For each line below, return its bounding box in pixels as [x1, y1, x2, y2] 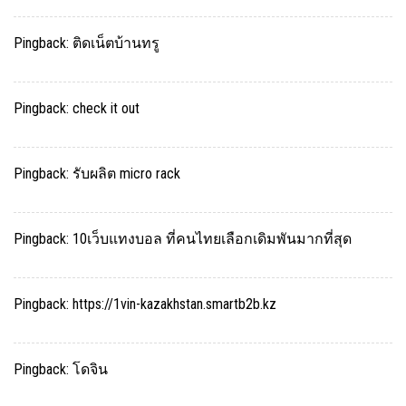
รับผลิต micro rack [72, 165, 180, 183]
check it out [72, 100, 140, 118]
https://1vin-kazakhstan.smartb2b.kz [72, 295, 276, 314]
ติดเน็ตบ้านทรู [72, 34, 159, 53]
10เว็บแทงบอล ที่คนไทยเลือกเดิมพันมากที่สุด [72, 230, 352, 248]
